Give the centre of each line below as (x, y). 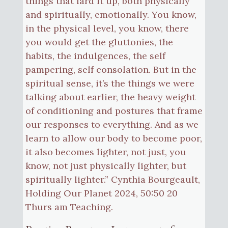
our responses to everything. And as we (112, 124)
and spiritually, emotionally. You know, (111, 14)
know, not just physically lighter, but (106, 165)
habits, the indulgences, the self (95, 55)
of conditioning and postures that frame (114, 110)
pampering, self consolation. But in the (111, 69)
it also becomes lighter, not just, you (106, 152)
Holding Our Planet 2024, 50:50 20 (101, 193)
